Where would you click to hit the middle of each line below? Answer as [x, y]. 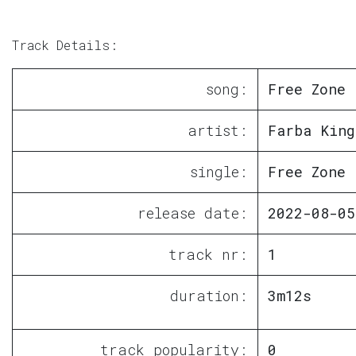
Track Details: [65, 44]
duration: [209, 295]
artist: [218, 130]
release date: [193, 213]
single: [219, 171]
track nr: [208, 254]
